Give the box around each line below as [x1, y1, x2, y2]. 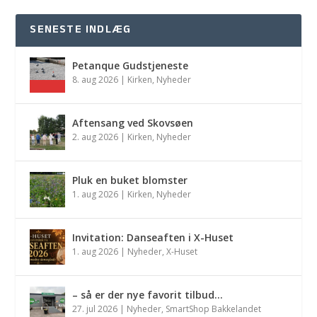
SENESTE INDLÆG [30, 21, 132, 40]
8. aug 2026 [72, 74, 119, 86]
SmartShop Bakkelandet [166, 303, 262, 316]
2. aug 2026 [72, 131, 119, 144]
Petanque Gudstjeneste [72, 59, 189, 73]
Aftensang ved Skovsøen [72, 116, 194, 130]
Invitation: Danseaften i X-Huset [72, 231, 234, 245]
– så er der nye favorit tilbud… [72, 288, 224, 302]
